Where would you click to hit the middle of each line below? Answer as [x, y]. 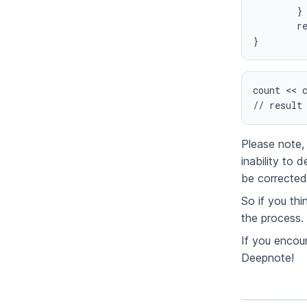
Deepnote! [268, 258]
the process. [272, 218]
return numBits [275, 26]
